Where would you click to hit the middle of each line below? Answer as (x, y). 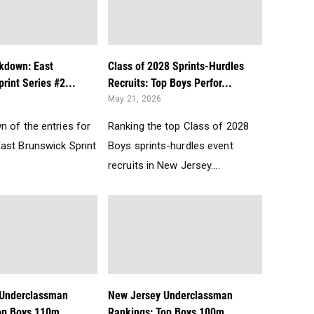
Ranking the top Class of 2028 (178, 126)
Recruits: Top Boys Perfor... (170, 83)
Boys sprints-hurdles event (171, 146)
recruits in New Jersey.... (164, 165)
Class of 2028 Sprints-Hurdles (176, 66)
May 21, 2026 (135, 99)
